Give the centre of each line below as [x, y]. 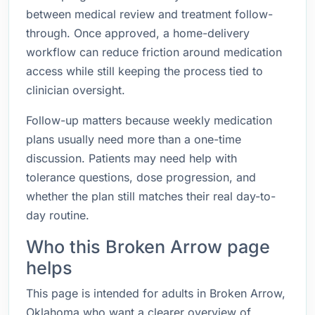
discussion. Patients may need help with [131, 158]
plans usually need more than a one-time [134, 139]
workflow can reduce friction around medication [154, 52]
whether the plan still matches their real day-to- [151, 196]
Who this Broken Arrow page [148, 247]
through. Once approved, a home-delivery [138, 33]
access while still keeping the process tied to [144, 71]
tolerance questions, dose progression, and [141, 177]
